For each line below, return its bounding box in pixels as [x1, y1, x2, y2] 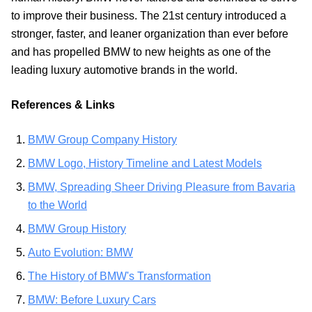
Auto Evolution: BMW [28, 247, 133, 259]
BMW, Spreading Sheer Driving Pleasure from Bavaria [28, 181, 295, 194]
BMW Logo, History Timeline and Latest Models [28, 157, 262, 170]
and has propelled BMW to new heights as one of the [11, 46, 271, 58]
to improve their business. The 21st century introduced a [11, 10, 286, 22]
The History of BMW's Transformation [28, 270, 211, 283]
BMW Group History [28, 223, 126, 235]
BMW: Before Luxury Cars [28, 294, 156, 306]
